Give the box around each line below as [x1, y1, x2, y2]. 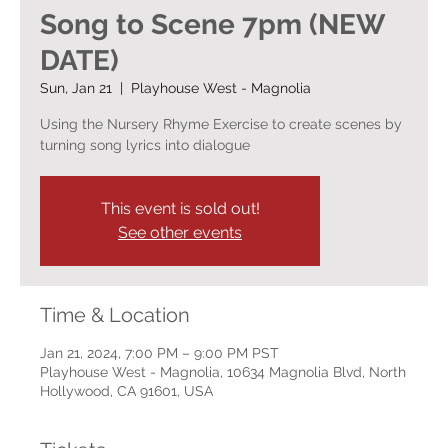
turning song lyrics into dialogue [40, 136, 250, 153]
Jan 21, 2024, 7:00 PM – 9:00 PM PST [40, 344, 279, 361]
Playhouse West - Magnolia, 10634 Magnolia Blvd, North [40, 363, 406, 380]
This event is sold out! [100, 198, 260, 218]
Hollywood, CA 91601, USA [40, 382, 213, 399]
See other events [118, 222, 242, 242]
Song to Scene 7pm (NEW [40, 7, 384, 41]
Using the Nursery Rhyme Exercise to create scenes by [40, 115, 402, 132]
